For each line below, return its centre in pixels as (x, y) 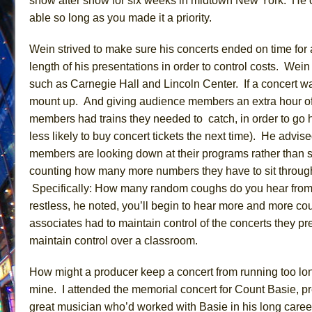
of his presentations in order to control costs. (172, 66)
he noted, (97, 205)
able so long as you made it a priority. (120, 17)
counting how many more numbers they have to (146, 171)
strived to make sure (109, 49)
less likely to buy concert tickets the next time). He (154, 136)
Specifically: (63, 188)
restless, (51, 205)
